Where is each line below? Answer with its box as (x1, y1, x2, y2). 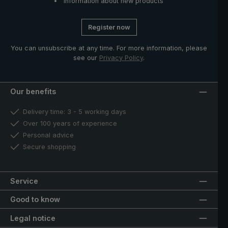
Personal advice (23, 131, 74, 139)
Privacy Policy (99, 53, 143, 62)
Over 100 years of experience (23, 120, 117, 128)
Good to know (10, 195, 60, 204)
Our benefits (10, 87, 56, 96)
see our (73, 53, 99, 62)
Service (10, 176, 38, 185)
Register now (88, 23, 130, 31)
